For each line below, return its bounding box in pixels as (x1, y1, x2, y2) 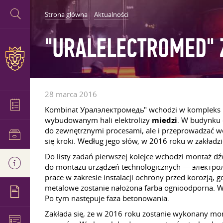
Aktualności (94, 10, 128, 19)
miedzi (152, 115, 177, 125)
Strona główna (45, 10, 88, 19)
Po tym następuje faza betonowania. (45, 193, 169, 203)
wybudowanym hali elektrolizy (45, 115, 152, 125)
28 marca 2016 (45, 89, 97, 99)
